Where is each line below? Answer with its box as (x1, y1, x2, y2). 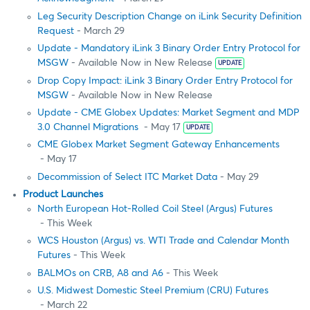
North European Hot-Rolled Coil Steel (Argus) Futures (37, 204, 273, 215)
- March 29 (74, 26, 125, 36)
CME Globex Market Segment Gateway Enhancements (37, 140, 280, 150)
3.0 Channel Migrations (37, 122, 138, 132)
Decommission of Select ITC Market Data (37, 172, 217, 182)
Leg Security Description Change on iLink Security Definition (37, 11, 302, 21)
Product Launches (23, 190, 103, 200)
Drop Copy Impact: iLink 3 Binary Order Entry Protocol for (37, 75, 293, 86)
